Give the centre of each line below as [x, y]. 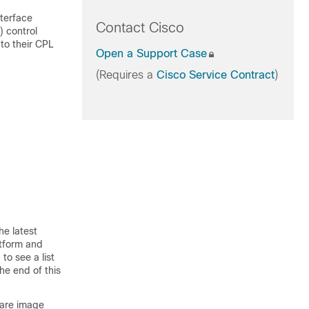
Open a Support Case [151, 53]
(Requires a [126, 75]
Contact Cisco [140, 28]
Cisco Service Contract [215, 75]
